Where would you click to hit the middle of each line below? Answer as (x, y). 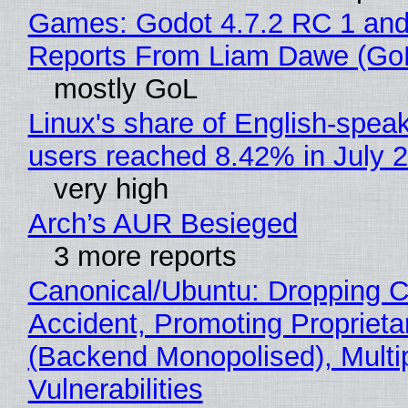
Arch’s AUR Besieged (163, 223)
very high (111, 189)
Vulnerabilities (115, 389)
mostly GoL (125, 88)
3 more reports (145, 256)
